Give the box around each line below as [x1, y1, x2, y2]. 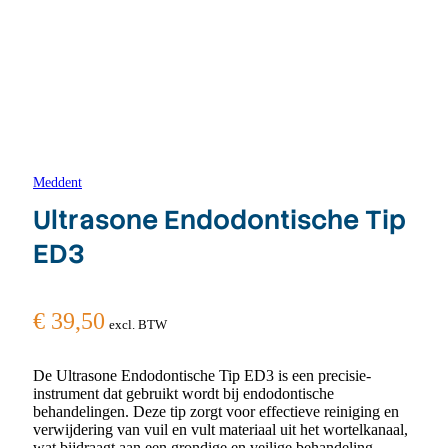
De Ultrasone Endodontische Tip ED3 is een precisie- [33, 367, 371, 385]
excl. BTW [109, 317, 167, 333]
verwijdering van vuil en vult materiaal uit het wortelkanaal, [33, 421, 408, 439]
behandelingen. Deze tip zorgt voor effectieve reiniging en [33, 403, 399, 421]
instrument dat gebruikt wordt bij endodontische [33, 385, 334, 403]
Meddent [33, 175, 82, 190]
